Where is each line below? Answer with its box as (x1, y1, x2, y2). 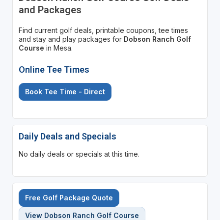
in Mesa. (44, 43, 73, 52)
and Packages (18, 3, 82, 16)
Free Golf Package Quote (25, 193, 113, 202)
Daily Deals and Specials (18, 131, 116, 141)
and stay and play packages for (18, 34, 124, 43)
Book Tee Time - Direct (25, 87, 105, 96)
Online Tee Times (18, 64, 89, 75)
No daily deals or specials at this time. (18, 149, 139, 158)
